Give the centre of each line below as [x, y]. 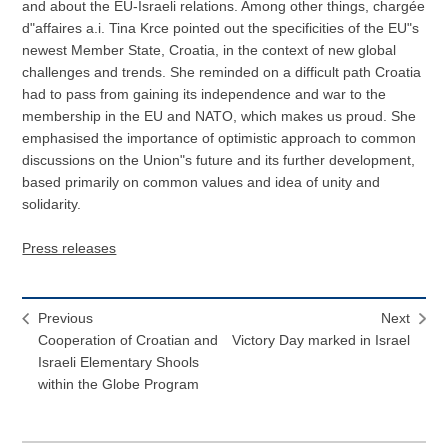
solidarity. [52, 204]
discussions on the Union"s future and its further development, [219, 160]
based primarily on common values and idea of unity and [201, 182]
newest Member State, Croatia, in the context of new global [209, 50]
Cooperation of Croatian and [128, 340]
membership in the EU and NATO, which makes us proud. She [219, 116]
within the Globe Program [119, 384]
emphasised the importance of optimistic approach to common [219, 138]
